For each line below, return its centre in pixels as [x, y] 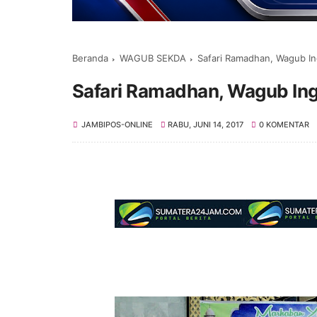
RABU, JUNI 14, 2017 [206, 124]
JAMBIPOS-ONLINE [117, 124]
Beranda [90, 58]
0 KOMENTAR [284, 124]
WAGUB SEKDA [153, 58]
